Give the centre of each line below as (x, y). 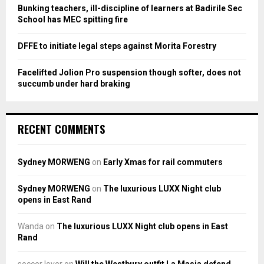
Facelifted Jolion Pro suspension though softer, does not (129, 72)
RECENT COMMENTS (61, 129)
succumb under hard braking (74, 83)
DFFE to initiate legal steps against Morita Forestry (117, 46)
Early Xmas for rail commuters (163, 162)
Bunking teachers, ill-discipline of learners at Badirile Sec (130, 8)
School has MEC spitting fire (73, 19)
